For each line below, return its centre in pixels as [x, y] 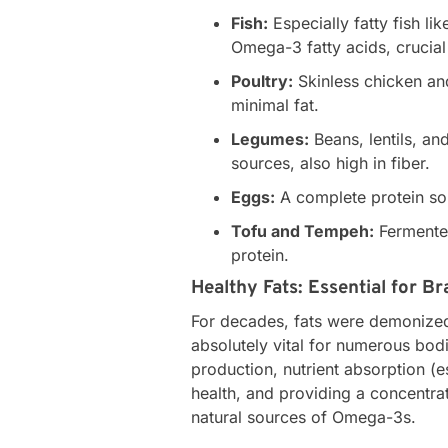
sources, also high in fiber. [331, 162]
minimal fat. [275, 104]
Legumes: [270, 138]
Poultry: [262, 80]
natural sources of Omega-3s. [304, 416]
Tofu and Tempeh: [303, 230]
